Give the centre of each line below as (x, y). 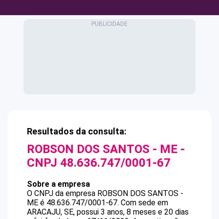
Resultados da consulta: (77, 131)
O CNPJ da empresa (62, 193)
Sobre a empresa (58, 184)
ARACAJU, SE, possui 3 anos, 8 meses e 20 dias (108, 212)
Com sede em (144, 203)
